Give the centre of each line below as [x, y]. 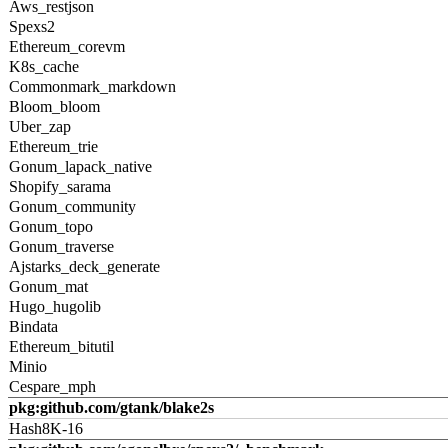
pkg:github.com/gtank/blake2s [111, 407]
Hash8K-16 [46, 428]
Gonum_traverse [61, 246]
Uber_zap [40, 126]
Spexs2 [32, 26]
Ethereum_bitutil [61, 346]
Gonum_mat [48, 286]
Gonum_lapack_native [80, 166]
